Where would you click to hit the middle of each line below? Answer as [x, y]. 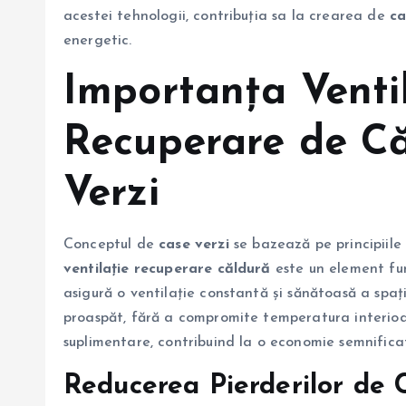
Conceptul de [111, 245]
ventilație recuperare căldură [167, 270]
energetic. [98, 41]
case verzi [194, 245]
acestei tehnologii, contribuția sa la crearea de [227, 17]
